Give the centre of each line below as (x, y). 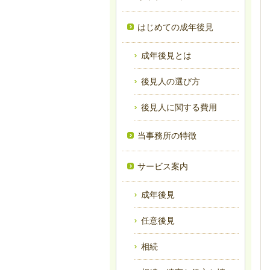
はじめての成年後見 (175, 27)
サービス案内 (163, 166)
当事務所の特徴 (167, 135)
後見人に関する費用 (179, 107)
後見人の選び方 (171, 81)
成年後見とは (166, 55)
